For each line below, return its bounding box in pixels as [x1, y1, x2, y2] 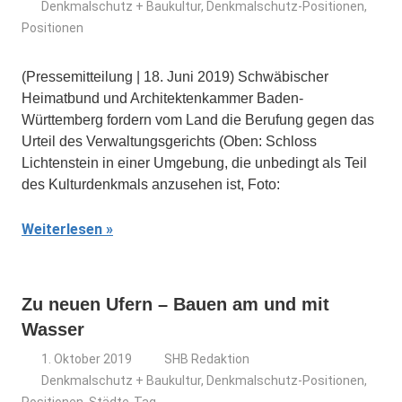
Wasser [22, 319, 84, 339]
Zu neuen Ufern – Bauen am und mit [22, 294, 329, 314]
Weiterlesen [22, 221, 102, 238]
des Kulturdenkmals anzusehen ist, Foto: [22, 177, 280, 192]
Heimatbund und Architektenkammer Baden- [22, 91, 303, 106]
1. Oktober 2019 [41, 352, 133, 366]
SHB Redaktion [164, 352, 250, 366]
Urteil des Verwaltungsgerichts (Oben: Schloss [22, 134, 317, 149]
